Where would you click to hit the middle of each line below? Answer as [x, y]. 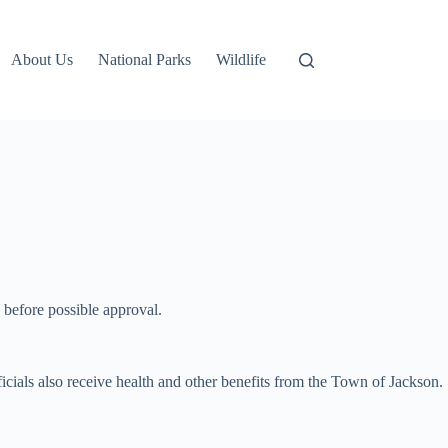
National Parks [145, 59]
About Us [42, 59]
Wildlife [241, 59]
